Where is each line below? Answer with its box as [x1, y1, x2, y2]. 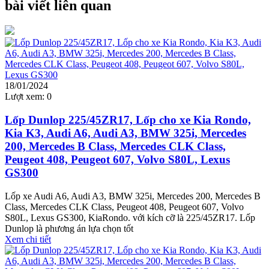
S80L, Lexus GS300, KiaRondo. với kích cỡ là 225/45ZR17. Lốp [5, 212, 255, 223]
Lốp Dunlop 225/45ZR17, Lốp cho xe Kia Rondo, [5, 113, 251, 127]
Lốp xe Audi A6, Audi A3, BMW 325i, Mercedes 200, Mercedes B [5, 190, 261, 201]
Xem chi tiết [5, 234, 51, 244]
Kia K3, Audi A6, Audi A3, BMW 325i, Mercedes [5, 127, 246, 140]
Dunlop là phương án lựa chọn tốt [5, 223, 133, 234]
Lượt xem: [5, 91, 44, 102]
